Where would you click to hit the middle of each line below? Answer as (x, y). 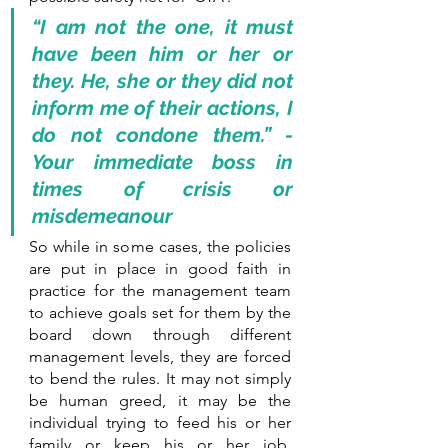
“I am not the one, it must (162, 26)
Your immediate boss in (162, 161)
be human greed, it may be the (160, 400)
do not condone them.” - (162, 134)
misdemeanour (102, 215)
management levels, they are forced (160, 356)
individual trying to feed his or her (160, 422)
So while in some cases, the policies (160, 246)
